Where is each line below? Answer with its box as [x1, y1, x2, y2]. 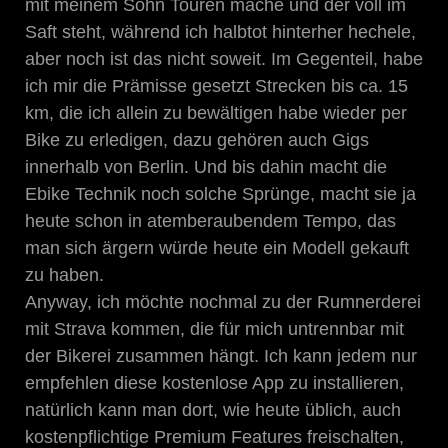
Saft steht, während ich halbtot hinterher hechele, [25, 21, 416, 42]
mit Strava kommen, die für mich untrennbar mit [25, 318, 404, 339]
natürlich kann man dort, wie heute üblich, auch [25, 399, 401, 420]
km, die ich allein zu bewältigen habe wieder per [25, 102, 407, 123]
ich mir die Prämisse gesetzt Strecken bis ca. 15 [25, 75, 408, 96]
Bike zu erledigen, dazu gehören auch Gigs [25, 129, 369, 150]
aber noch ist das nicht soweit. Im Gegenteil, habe [25, 48, 423, 69]
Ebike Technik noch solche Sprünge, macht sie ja [25, 183, 416, 204]
